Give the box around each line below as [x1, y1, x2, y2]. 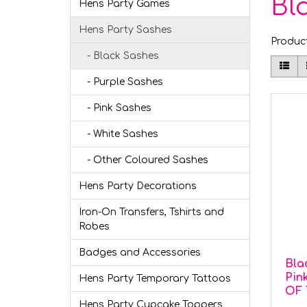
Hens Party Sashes [79, 25, 172, 35]
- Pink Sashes [79, 103, 151, 113]
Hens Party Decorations [79, 181, 197, 191]
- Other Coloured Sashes [79, 155, 208, 165]
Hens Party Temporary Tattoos [79, 273, 231, 284]
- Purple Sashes [79, 77, 163, 87]
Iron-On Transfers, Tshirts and [79, 207, 224, 217]
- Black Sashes [79, 51, 159, 61]
